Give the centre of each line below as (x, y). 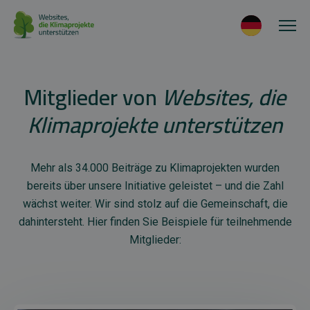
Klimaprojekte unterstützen (155, 125)
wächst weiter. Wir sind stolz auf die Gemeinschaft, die (155, 204)
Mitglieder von (93, 97)
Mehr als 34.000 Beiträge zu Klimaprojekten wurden (155, 168)
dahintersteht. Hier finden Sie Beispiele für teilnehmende (155, 222)
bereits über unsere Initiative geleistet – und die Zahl (155, 186)
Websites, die (224, 97)
